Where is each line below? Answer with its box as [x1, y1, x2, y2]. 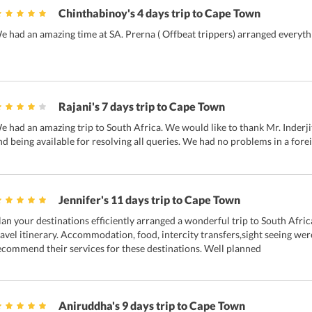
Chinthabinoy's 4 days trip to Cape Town [58, 6, 260, 20]
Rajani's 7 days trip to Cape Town [58, 100, 225, 114]
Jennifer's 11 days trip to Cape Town [58, 193, 240, 207]
